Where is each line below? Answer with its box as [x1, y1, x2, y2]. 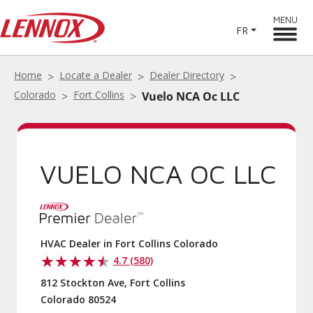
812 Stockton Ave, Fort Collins [41, 276, 185, 289]
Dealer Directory [150, 68, 224, 82]
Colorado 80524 [41, 293, 116, 306]
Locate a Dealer [59, 68, 132, 82]
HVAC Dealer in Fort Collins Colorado [41, 237, 218, 250]
